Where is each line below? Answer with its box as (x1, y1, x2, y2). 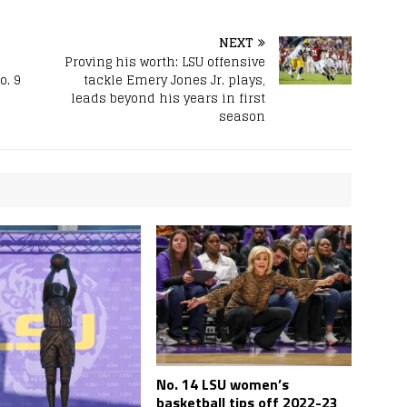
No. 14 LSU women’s (156, 372, 290, 395)
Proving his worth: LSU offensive (65, 51, 266, 73)
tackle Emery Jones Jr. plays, (84, 69, 266, 91)
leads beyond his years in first (71, 87, 266, 109)
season (219, 105, 266, 127)
